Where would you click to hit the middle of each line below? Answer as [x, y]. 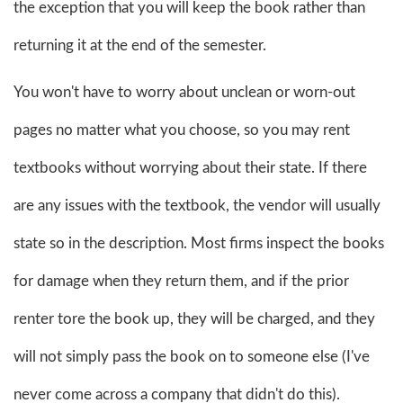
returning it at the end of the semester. [140, 45]
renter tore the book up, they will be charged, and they [194, 318]
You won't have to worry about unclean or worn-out [184, 92]
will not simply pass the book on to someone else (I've [192, 356]
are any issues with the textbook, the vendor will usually [197, 205]
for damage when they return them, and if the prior [181, 281]
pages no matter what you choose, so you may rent [182, 130]
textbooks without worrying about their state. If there [190, 167]
